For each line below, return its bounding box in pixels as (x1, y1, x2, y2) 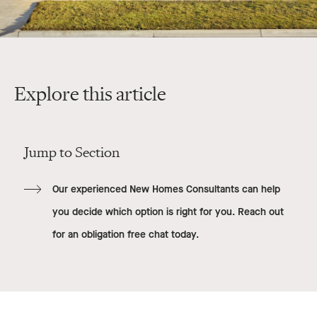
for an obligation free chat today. (52, 228, 199, 242)
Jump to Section (23, 144, 120, 163)
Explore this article (14, 82, 166, 107)
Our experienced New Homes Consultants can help (52, 183, 280, 197)
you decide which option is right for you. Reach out (52, 205, 284, 219)
